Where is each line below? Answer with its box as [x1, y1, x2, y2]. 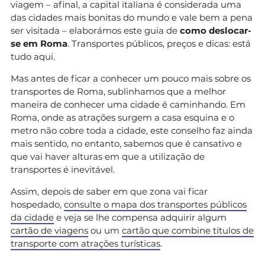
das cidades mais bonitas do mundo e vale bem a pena [11, 11, 253, 23]
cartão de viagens [11, 224, 88, 236]
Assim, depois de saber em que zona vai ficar [11, 185, 208, 197]
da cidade [11, 211, 54, 223]
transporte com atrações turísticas [11, 237, 160, 249]
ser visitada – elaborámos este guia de [11, 24, 180, 36]
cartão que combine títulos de [122, 224, 254, 236]
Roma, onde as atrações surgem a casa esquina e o [11, 111, 234, 123]
